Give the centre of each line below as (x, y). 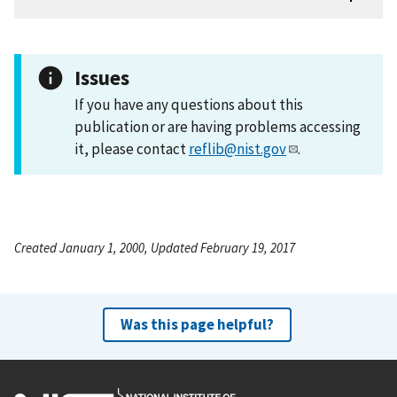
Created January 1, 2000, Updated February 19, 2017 (155, 247)
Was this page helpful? (197, 324)
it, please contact (132, 148)
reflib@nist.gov (237, 148)
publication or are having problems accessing (218, 126)
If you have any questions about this (189, 104)
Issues (102, 77)
